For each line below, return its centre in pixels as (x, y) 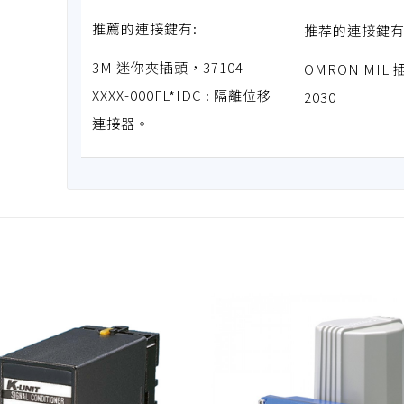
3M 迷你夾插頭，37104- (170, 68)
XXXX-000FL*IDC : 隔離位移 (181, 96)
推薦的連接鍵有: (144, 28)
